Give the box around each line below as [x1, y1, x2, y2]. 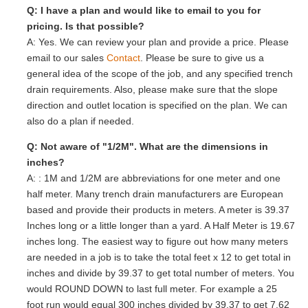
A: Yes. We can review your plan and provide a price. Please [27, 36, 289, 47]
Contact [107, 52, 140, 63]
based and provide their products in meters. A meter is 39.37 [27, 204, 289, 216]
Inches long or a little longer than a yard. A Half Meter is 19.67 [27, 220, 295, 232]
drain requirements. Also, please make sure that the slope [27, 83, 278, 95]
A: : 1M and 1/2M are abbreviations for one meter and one [27, 173, 280, 184]
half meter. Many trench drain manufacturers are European [27, 188, 283, 200]
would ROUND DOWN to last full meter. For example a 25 [27, 283, 277, 295]
